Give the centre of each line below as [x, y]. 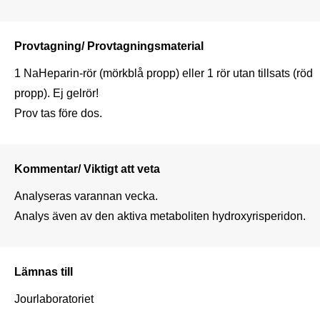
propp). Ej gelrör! [56, 92]
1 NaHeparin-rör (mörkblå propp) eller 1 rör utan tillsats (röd [164, 72]
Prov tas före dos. [58, 112]
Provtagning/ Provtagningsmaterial [109, 45]
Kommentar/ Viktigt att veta [87, 168]
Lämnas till [44, 271]
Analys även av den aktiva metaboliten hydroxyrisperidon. [160, 215]
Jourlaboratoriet [54, 298]
